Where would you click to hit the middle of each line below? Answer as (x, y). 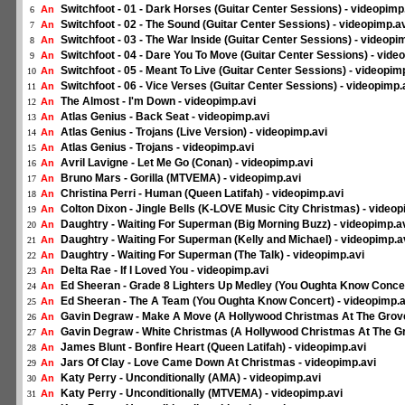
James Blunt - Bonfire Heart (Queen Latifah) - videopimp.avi (213, 347)
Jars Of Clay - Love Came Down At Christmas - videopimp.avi (218, 363)
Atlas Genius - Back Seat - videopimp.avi (165, 117)
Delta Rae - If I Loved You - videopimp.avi (165, 270)
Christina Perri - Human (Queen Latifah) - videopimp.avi (202, 193)
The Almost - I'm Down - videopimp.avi (158, 101)
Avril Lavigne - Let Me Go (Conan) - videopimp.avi (187, 163)
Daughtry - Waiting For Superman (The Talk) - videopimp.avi (212, 255)
